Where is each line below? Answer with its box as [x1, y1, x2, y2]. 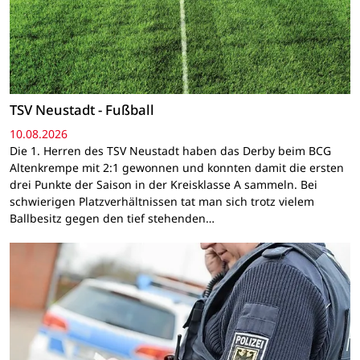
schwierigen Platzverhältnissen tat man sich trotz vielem [10, 193, 314, 209]
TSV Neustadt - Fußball [10, 100, 154, 120]
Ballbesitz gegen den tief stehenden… [10, 210, 215, 226]
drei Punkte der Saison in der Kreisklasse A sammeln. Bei [10, 176, 317, 192]
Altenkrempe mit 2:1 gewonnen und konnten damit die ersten [10, 159, 344, 175]
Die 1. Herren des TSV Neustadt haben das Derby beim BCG [10, 142, 331, 158]
